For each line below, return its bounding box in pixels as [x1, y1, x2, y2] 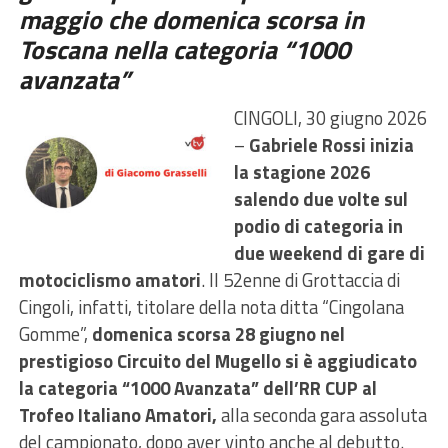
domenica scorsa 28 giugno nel [91, 319, 345, 348]
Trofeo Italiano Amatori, [18, 400, 221, 429]
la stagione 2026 [233, 157, 370, 186]
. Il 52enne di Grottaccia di [200, 265, 400, 294]
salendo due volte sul [233, 184, 408, 213]
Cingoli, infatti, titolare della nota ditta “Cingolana [18, 292, 404, 321]
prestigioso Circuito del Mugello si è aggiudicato [18, 346, 417, 375]
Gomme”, [18, 319, 92, 348]
